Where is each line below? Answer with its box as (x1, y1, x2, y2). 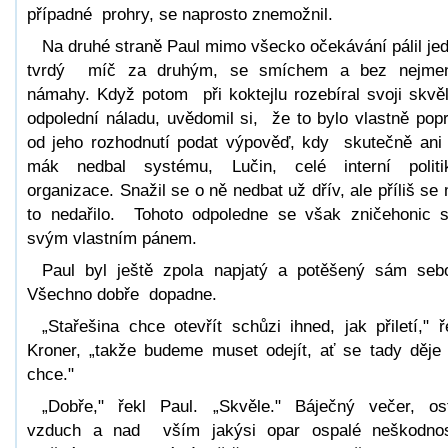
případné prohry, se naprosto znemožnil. (27, 4, 333, 24)
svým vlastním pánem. (27, 228, 197, 248)
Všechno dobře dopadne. (27, 284, 217, 304)
